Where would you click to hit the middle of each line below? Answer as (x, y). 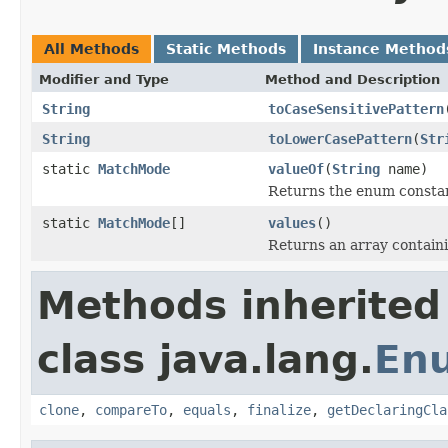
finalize (279, 409)
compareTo (131, 409)
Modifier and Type (104, 79)
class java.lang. (205, 359)
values (292, 222)
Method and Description (352, 79)
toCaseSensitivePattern (356, 108)
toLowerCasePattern (340, 138)
